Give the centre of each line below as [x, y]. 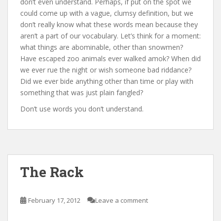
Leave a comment [122, 201]
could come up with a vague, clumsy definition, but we [107, 13]
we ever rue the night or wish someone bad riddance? [106, 70]
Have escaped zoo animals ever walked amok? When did [110, 59]
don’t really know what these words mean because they [109, 25]
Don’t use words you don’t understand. [82, 109]
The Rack [52, 172]
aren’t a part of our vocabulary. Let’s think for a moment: [110, 36]
